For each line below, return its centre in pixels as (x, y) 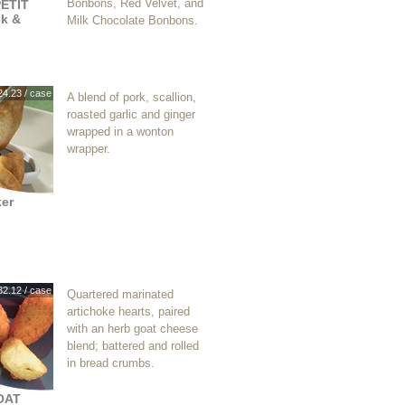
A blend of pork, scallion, (132, 97)
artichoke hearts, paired (128, 311)
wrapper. (89, 149)
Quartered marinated (120, 294)
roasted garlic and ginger (131, 114)
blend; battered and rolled (133, 346)
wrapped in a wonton (120, 132)
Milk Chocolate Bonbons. (132, 20)
